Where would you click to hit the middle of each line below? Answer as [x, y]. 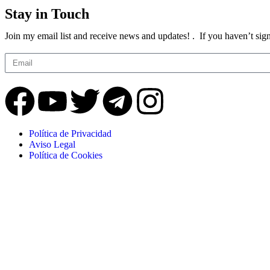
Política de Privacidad [70, 133]
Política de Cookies [66, 155]
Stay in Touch [47, 14]
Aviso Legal [52, 144]
